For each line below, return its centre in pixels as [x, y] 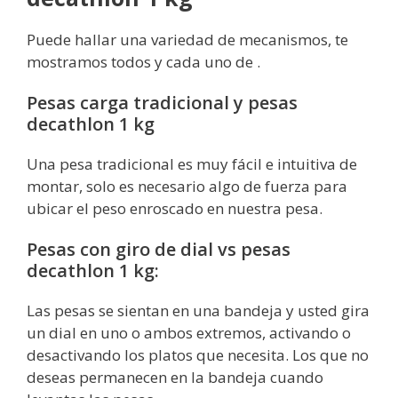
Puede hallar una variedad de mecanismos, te [187, 39]
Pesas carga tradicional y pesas [162, 102]
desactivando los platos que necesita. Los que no [198, 354]
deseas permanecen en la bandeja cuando [175, 377]
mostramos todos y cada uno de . [143, 61]
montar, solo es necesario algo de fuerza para [187, 186]
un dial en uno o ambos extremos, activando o [189, 332]
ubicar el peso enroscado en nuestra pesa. [175, 208]
